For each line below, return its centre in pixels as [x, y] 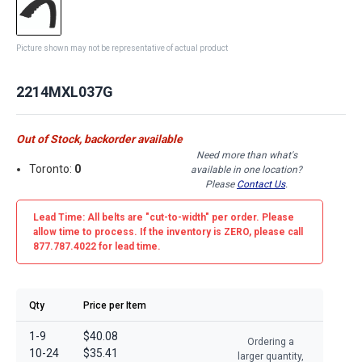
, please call [276, 232]
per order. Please [252, 217]
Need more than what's [246, 155]
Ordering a [271, 341]
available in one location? [246, 169]
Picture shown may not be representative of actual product [122, 48]
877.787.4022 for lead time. [97, 246]
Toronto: [52, 169]
